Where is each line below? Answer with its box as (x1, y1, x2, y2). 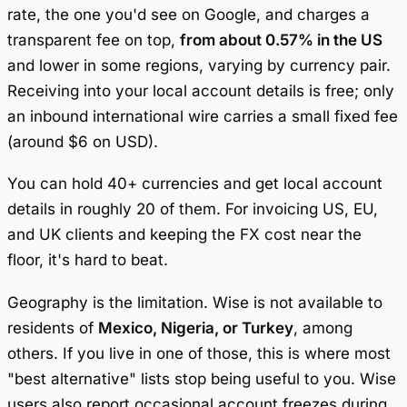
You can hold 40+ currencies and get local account (7, 174, 382, 194)
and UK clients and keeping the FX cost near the (7, 225, 362, 244)
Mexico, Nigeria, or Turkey (98, 319, 293, 338)
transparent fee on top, (7, 30, 180, 49)
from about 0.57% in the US (180, 30, 382, 49)
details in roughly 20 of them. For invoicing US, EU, (7, 200, 378, 219)
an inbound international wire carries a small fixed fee (7, 106, 398, 125)
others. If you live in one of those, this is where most (7, 344, 391, 363)
